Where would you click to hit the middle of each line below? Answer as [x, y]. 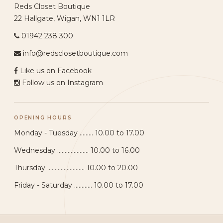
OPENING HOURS [43, 117]
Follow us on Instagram [62, 82]
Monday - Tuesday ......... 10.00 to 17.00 [79, 133]
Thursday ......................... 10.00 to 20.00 [76, 167]
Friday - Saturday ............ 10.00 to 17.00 [79, 185]
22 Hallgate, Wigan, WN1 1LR [64, 18]
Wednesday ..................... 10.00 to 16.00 [77, 150]
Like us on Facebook [56, 70]
